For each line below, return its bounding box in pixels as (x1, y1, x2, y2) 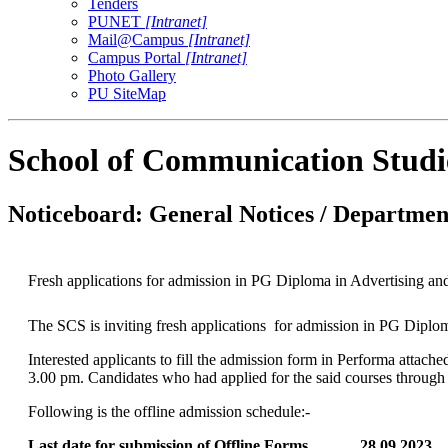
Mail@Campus (88, 30, 188, 48)
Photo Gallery (88, 66, 176, 84)
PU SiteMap (88, 84, 166, 102)
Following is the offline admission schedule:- (27, 402, 310, 420)
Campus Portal (88, 48, 185, 66)
